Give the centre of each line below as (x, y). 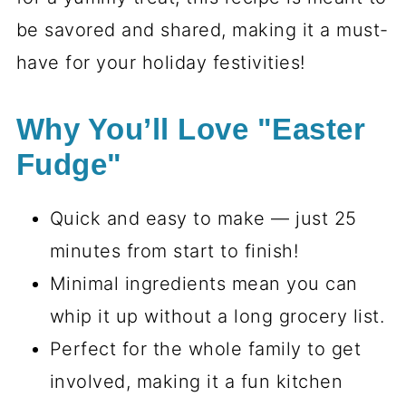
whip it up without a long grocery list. (217, 316)
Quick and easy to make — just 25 (203, 218)
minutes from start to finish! (174, 251)
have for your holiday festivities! (160, 63)
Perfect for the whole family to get (205, 349)
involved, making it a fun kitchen (196, 382)
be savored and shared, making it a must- (202, 30)
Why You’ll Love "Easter (191, 130)
